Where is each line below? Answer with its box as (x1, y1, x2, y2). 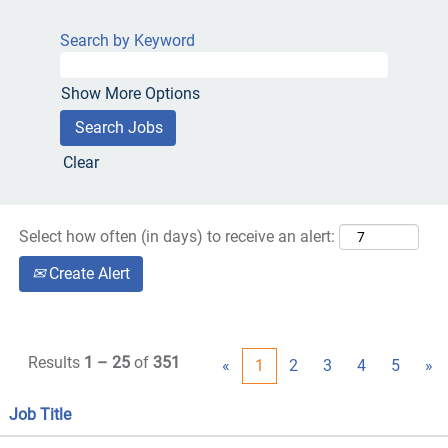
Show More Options (61, 84, 200, 103)
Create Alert (45, 264, 130, 283)
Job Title (9, 405, 71, 424)
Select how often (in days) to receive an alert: (19, 227, 335, 246)
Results (28, 353, 84, 372)
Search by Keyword (60, 31, 195, 50)
